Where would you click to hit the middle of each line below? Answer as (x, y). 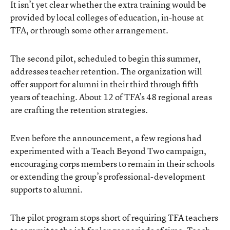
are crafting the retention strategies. (79, 110)
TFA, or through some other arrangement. (89, 30)
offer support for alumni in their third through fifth (104, 84)
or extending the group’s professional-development (108, 176)
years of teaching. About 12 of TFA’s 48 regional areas (111, 97)
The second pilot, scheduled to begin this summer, (106, 58)
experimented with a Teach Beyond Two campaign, (108, 151)
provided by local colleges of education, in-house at (107, 17)
